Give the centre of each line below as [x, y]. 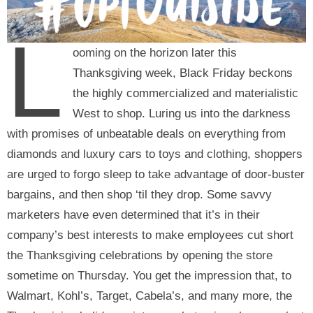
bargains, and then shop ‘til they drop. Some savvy [139, 195]
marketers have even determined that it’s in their [133, 215]
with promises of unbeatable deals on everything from [146, 134]
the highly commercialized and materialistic [186, 94]
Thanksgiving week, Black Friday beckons [183, 73]
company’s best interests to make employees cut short [150, 235]
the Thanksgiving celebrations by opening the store [140, 256]
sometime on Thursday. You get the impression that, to [149, 276]
